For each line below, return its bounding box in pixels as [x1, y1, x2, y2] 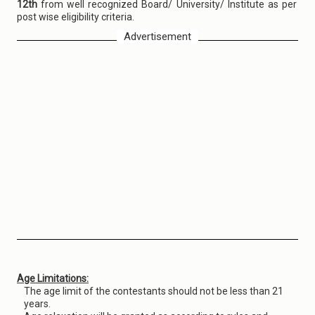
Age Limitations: [17, 273, 89, 284]
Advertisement [124, 30, 191, 43]
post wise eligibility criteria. [17, 11, 134, 22]
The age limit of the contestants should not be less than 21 [24, 285, 283, 297]
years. [24, 298, 51, 309]
